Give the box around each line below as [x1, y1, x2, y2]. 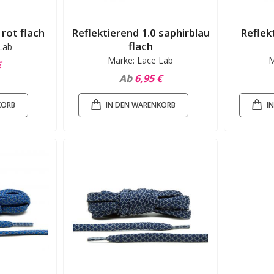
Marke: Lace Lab [108, 54, 174, 67]
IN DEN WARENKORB [106, 100, 176, 110]
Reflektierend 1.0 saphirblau [71, 26, 210, 40]
